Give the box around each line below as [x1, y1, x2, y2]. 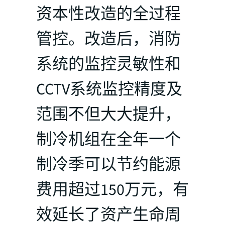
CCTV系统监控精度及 [36, 77, 182, 101]
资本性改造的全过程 [36, 2, 181, 26]
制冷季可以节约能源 [36, 153, 181, 176]
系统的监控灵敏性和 [36, 52, 181, 76]
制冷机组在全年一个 [36, 128, 181, 151]
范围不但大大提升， [36, 102, 181, 126]
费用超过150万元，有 [36, 178, 189, 201]
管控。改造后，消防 [36, 27, 181, 51]
